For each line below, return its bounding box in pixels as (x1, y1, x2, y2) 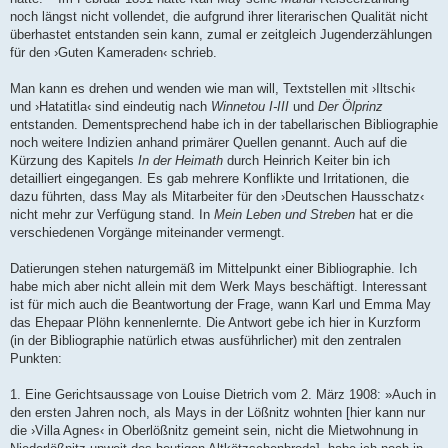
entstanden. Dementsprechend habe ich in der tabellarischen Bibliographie (10, 117, 438, 133)
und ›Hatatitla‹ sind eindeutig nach (10, 99, 211, 115)
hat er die (355, 207, 413, 223)
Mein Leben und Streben (214, 207, 355, 223)
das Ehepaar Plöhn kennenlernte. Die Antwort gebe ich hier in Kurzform (10, 315, 421, 331)
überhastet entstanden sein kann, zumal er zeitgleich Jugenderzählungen (10, 27, 432, 43)
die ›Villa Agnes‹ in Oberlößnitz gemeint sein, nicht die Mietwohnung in (10, 423, 418, 439)
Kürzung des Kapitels (10, 153, 138, 169)
